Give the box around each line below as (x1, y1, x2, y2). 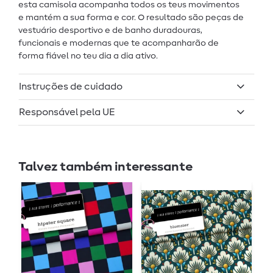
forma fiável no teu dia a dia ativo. (18, 52, 158, 61)
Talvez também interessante (18, 160, 193, 173)
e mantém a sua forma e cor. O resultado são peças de (18, 13, 244, 23)
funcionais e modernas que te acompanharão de (18, 39, 219, 48)
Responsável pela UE (19, 107, 115, 118)
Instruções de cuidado (19, 82, 122, 92)
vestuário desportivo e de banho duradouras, (18, 26, 202, 35)
